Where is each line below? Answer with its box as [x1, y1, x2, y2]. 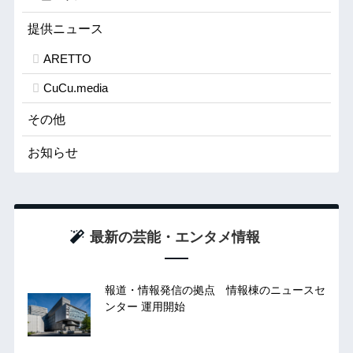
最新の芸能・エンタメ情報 [89, 229, 260, 245]
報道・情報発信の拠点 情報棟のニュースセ [104, 283, 325, 296]
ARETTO [43, 52, 91, 66]
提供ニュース [27, 22, 103, 36]
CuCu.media [43, 81, 108, 95]
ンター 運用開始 [104, 299, 185, 313]
